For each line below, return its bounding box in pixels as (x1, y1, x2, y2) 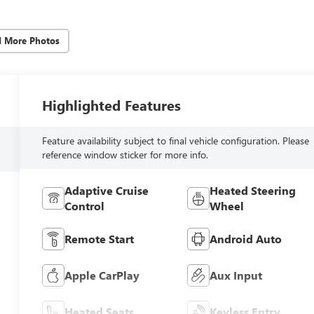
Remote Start (64, 231, 135, 247)
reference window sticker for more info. (42, 148, 209, 162)
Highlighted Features (42, 95, 182, 114)
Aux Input (209, 268, 262, 283)
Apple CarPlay (64, 268, 140, 283)
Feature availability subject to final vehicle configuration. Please (42, 134, 310, 148)
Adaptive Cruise (64, 183, 149, 198)
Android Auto (209, 231, 282, 247)
